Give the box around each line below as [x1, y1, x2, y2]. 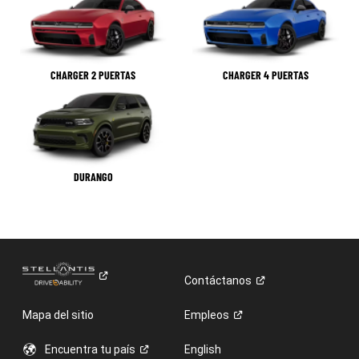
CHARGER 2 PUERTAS [50, 67, 136, 82]
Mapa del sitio [22, 309, 94, 322]
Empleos [184, 309, 230, 322]
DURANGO [73, 170, 113, 184]
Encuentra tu [44, 343, 114, 357]
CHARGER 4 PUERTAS [223, 67, 309, 82]
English [184, 343, 222, 357]
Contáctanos [184, 274, 252, 288]
